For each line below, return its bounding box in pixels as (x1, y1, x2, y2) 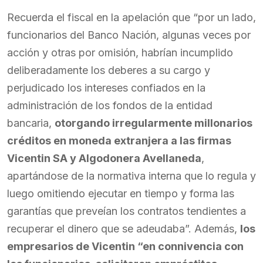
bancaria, (7, 117, 55, 129)
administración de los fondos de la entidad (7, 99, 213, 112)
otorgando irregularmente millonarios (55, 117, 252, 129)
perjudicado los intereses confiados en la (7, 82, 205, 94)
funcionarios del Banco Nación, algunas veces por (7, 29, 251, 41)
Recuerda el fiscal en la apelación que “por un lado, (7, 11, 256, 23)
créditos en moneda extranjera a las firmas (7, 134, 231, 147)
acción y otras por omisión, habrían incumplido (7, 46, 233, 59)
